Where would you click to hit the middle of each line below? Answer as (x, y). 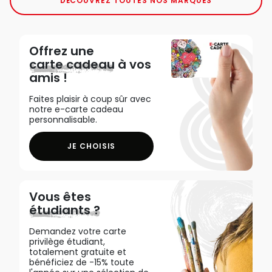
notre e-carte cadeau (76, 109)
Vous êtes (60, 196)
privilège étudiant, (67, 241)
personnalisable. (63, 119)
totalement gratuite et (78, 252)
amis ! (48, 77)
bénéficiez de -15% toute (82, 262)
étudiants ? (65, 210)
